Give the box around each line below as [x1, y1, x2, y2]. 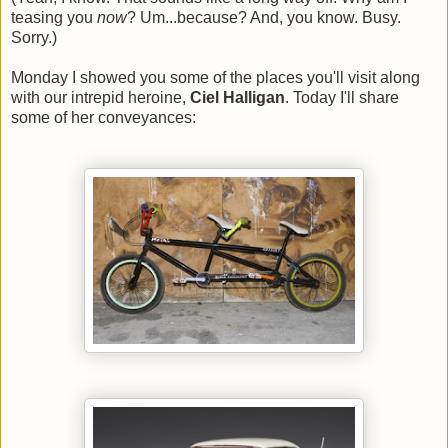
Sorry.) [11, 28, 57, 46]
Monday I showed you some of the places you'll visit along [11, 68, 420, 86]
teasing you [11, 8, 97, 26]
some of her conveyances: [11, 108, 196, 126]
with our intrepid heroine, [11, 88, 190, 106]
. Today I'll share [285, 88, 399, 106]
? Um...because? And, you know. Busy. [127, 8, 401, 26]
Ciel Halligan [190, 88, 285, 106]
